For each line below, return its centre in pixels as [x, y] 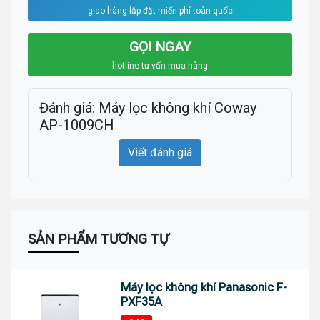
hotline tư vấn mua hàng [160, 66]
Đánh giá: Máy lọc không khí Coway [148, 108]
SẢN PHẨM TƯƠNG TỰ [98, 239]
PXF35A [142, 302]
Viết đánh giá [160, 153]
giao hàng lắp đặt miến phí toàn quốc [160, 11]
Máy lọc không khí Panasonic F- [204, 287]
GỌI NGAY [160, 47]
